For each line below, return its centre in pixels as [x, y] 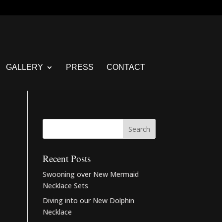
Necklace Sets [65, 186]
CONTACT [126, 67]
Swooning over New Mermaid [90, 174]
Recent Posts [66, 158]
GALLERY [25, 67]
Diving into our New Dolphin [88, 200]
